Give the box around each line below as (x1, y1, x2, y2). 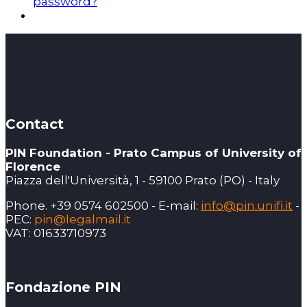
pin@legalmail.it (34, 212, 131, 226)
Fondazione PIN (5, 279, 121, 295)
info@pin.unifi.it (201, 199, 293, 212)
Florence (5, 160, 60, 173)
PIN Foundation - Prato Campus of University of (5, 146, 302, 160)
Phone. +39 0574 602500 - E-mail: (5, 199, 201, 212)
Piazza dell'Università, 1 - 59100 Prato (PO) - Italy (5, 173, 280, 187)
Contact (5, 116, 64, 132)
